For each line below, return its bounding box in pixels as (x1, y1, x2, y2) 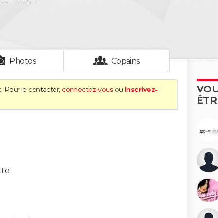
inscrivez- (125, 85, 158, 94)
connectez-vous (62, 85, 113, 94)
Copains (111, 56, 140, 66)
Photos (9, 56, 36, 66)
